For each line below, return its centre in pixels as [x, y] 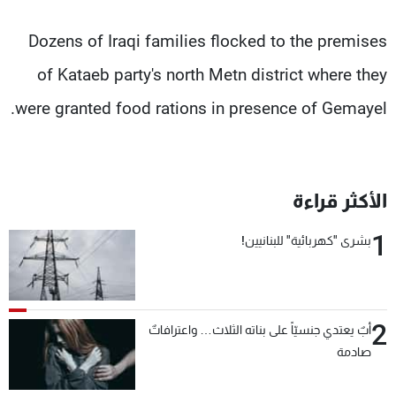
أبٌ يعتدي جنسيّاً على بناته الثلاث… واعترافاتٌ [260, 329]
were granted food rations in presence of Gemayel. [201, 108]
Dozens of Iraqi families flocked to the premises [208, 41]
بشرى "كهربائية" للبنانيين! [306, 240]
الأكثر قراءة [340, 201]
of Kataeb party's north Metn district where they [212, 74]
